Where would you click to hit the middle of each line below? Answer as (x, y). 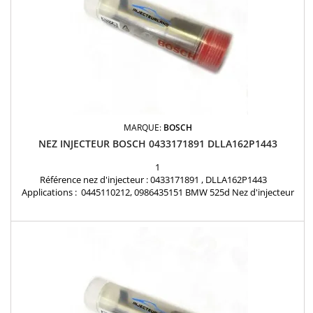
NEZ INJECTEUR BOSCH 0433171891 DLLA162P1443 (158, 144)
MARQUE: (143, 128)
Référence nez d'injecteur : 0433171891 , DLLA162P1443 (158, 180)
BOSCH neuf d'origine (158, 205)
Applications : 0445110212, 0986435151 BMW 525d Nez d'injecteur (158, 192)
